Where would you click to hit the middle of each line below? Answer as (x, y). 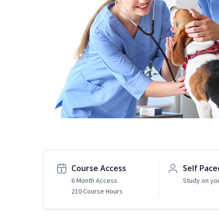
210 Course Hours (97, 191)
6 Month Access (94, 181)
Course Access (99, 168)
